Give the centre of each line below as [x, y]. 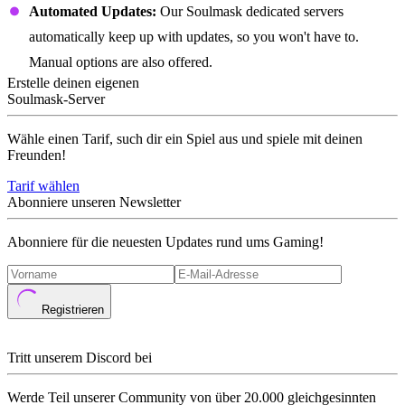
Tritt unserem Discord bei [80, 358]
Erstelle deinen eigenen [73, 83]
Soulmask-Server [56, 99]
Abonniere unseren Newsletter [94, 202]
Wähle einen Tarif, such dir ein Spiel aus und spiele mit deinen [185, 139]
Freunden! [37, 155]
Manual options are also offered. [121, 62]
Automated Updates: [93, 11]
